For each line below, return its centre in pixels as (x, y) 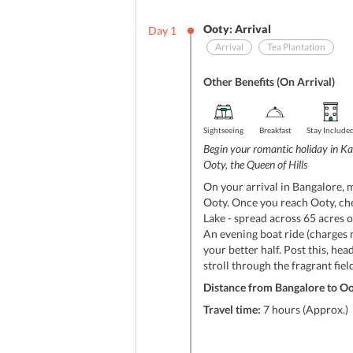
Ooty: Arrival (237, 29)
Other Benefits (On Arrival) (269, 82)
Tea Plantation (296, 47)
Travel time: (232, 309)
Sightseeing (223, 130)
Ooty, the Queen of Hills (255, 164)
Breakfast (275, 130)
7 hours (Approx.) (305, 309)
